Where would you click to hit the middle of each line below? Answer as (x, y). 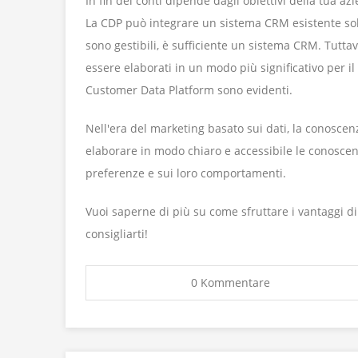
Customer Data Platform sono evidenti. (189, 90)
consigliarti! (117, 234)
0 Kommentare (231, 283)
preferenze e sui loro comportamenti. (187, 173)
